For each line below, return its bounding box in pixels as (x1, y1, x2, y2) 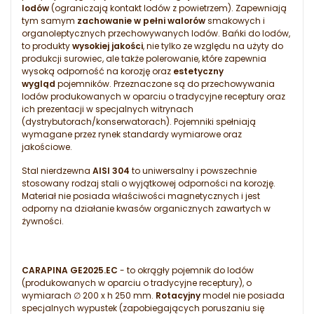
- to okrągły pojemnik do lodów (118, 264, 254, 277)
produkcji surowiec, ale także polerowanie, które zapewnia (22, 53, 266, 65)
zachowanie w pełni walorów (77, 15, 205, 27)
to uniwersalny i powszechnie (130, 165, 257, 177)
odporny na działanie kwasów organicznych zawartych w (22, 203, 271, 215)
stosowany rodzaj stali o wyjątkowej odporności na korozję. (22, 177, 275, 190)
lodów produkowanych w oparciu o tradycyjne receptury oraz (22, 90, 285, 103)
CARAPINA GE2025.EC (22, 264, 118, 277)
